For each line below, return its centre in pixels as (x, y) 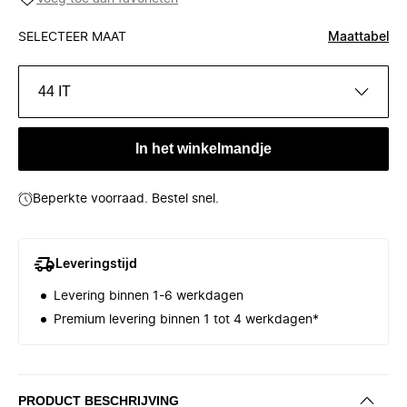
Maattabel (358, 37)
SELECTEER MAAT (72, 37)
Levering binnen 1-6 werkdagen (149, 296)
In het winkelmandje (203, 149)
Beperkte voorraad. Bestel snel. (126, 199)
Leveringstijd (96, 264)
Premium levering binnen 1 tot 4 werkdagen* (186, 320)
